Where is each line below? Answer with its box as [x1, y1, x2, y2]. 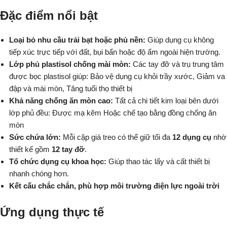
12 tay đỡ [52, 145, 85, 154]
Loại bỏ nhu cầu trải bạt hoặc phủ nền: [9, 35, 147, 45]
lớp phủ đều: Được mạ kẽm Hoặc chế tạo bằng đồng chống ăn [9, 108, 216, 118]
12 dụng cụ [172, 133, 211, 142]
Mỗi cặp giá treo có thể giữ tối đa [63, 133, 172, 142]
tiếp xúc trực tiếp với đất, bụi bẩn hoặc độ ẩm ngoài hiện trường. [9, 48, 220, 57]
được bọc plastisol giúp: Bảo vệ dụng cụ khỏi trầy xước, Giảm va [9, 72, 225, 81]
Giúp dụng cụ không [147, 35, 214, 45]
